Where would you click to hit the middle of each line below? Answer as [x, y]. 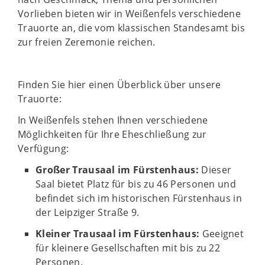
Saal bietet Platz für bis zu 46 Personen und [136, 184]
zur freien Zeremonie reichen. [87, 42]
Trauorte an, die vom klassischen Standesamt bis [132, 28]
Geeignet [222, 234]
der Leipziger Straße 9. [88, 212]
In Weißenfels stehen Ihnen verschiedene [113, 120]
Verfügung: [43, 148]
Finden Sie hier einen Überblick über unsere [119, 85]
